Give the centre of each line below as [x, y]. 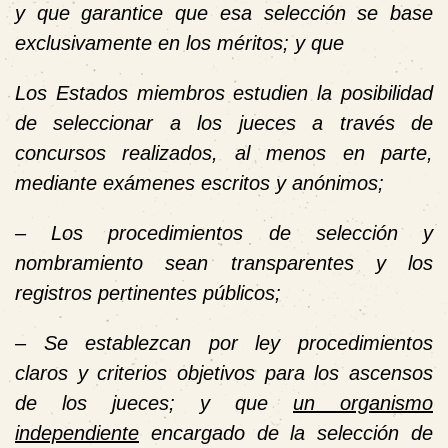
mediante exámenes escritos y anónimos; [199, 182]
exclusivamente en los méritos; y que [179, 42]
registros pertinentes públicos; [148, 292]
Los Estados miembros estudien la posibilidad [224, 92]
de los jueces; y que [154, 402]
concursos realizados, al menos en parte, [224, 152]
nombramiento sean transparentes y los [224, 262]
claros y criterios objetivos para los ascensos [224, 372]
